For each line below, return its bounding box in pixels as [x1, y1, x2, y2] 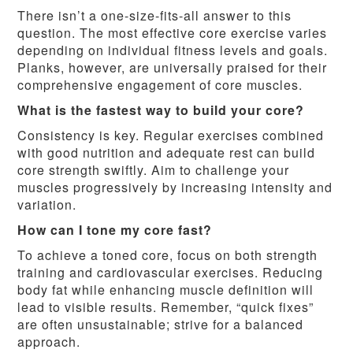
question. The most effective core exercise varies [17, 24, 328, 43]
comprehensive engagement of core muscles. [17, 76, 303, 95]
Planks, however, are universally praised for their [17, 58, 328, 77]
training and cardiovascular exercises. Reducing [17, 263, 324, 282]
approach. [17, 333, 81, 351]
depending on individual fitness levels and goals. [17, 41, 329, 60]
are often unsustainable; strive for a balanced [17, 315, 304, 334]
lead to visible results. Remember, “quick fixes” [17, 298, 314, 317]
